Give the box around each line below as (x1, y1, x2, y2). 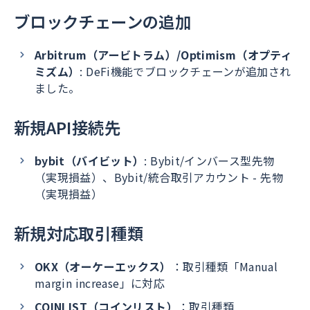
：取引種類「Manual (171, 258, 278, 275)
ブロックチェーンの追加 (14, 10, 192, 33)
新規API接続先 (14, 116, 120, 139)
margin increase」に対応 (35, 275, 165, 291)
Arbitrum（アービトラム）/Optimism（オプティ (35, 46, 293, 63)
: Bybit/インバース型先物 (144, 152, 275, 169)
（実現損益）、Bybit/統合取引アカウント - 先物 (35, 169, 283, 185)
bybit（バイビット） (35, 152, 145, 169)
